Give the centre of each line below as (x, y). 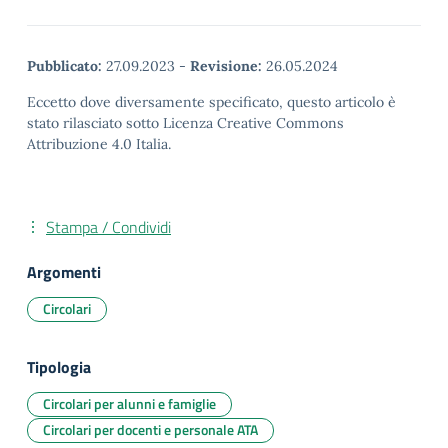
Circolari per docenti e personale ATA (150, 429)
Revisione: (226, 66)
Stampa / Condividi (108, 227)
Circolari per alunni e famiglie (129, 403)
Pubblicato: (64, 66)
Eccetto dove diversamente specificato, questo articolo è (211, 102)
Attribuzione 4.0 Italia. (99, 144)
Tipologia (59, 367)
